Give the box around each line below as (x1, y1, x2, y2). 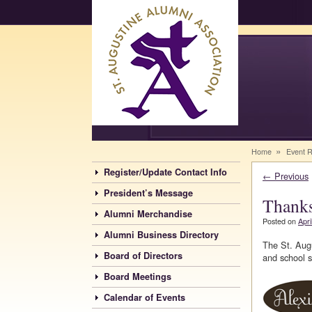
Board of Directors (104, 249, 182, 263)
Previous (272, 169, 309, 182)
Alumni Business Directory (104, 228, 219, 242)
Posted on (263, 216, 298, 227)
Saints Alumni (92, 124, 194, 148)
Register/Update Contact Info (104, 166, 227, 179)
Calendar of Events (104, 291, 185, 304)
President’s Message (104, 187, 193, 200)
